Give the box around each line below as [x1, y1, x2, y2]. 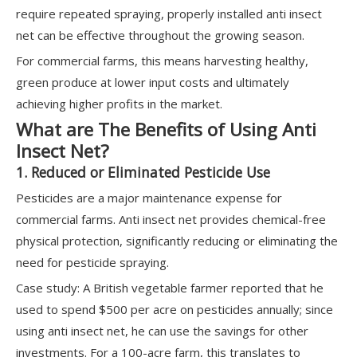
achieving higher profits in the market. [16, 96, 222, 112]
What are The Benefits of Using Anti [16, 117, 316, 142]
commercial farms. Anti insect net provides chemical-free [16, 211, 326, 227]
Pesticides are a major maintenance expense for [16, 190, 282, 206]
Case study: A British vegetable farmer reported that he [16, 280, 324, 296]
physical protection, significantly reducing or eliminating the [16, 233, 338, 249]
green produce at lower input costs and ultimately [16, 74, 289, 90]
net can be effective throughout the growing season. [16, 27, 304, 43]
